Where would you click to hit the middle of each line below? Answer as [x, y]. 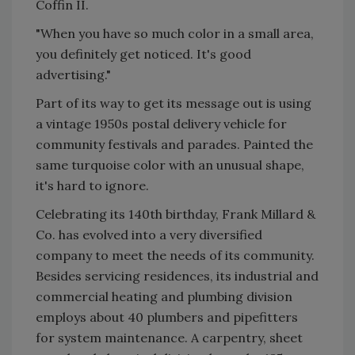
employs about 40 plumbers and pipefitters [167, 317]
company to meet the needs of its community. [175, 255]
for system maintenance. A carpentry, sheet [169, 338]
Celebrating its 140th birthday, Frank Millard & [176, 214]
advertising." [73, 74]
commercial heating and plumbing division [164, 296]
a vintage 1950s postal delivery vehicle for [161, 124]
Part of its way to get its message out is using [174, 103]
